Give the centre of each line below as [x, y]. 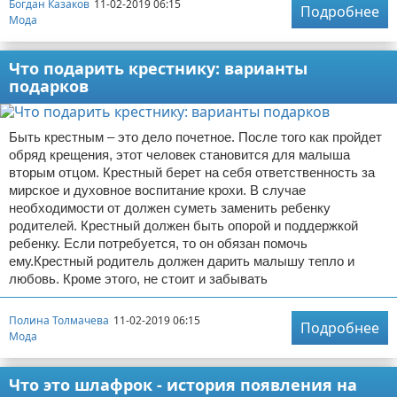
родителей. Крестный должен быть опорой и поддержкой [183, 226]
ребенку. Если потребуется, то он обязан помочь [158, 243]
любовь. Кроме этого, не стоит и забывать [138, 279]
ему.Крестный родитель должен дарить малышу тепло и [182, 261]
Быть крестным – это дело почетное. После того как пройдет [195, 137]
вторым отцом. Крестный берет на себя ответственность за [192, 172]
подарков [49, 86]
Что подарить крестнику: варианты [158, 68]
